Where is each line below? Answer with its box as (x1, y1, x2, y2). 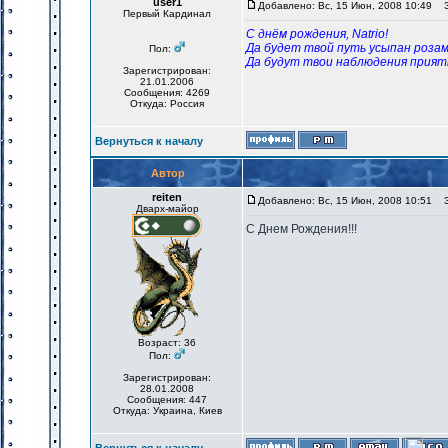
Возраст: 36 (138, 337, 196, 348)
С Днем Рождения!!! (246, 222, 357, 236)
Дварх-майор (135, 203, 199, 214)
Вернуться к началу (95, 135, 203, 147)
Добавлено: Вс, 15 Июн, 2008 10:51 (258, 195, 432, 206)
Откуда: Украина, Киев (112, 405, 222, 416)
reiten (152, 191, 182, 203)
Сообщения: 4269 (124, 87, 210, 98)
